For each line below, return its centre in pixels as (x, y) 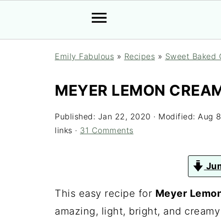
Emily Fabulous (84, 56)
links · (67, 130)
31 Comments (107, 130)
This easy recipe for (105, 193)
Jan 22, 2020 (124, 116)
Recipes (139, 56)
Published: (76, 116)
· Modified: (174, 116)
